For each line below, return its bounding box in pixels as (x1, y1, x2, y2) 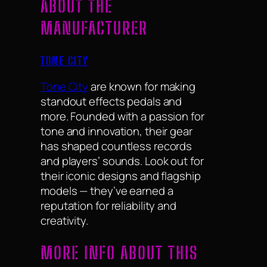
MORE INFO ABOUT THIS (41, 243, 198, 263)
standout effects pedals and (41, 93, 182, 109)
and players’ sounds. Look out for (41, 153, 204, 169)
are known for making (88, 78, 196, 94)
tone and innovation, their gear (41, 123, 193, 139)
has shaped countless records (41, 138, 193, 154)
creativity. (41, 212, 88, 228)
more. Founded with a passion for (41, 108, 204, 124)
